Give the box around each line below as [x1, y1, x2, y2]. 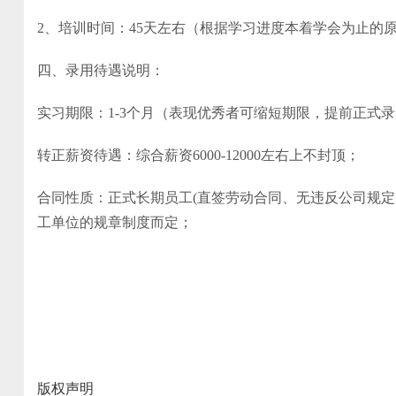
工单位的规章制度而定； [37, 215, 193, 230]
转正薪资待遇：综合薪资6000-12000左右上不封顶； [37, 148, 360, 163]
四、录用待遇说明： [37, 63, 164, 78]
